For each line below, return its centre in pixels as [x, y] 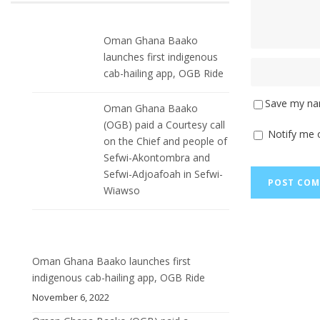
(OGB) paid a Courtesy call [164, 125]
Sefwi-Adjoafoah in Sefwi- [163, 174]
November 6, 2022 [71, 297]
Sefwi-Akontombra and [157, 157]
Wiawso [122, 190]
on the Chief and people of [165, 141]
